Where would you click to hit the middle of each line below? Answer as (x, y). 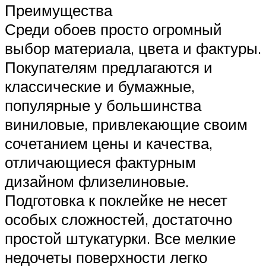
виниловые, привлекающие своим (126, 124)
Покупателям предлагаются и (109, 67)
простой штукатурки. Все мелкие (120, 238)
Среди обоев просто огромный (113, 29)
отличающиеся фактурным (100, 162)
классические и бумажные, (100, 86)
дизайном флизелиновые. (97, 181)
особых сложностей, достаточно (118, 219)
